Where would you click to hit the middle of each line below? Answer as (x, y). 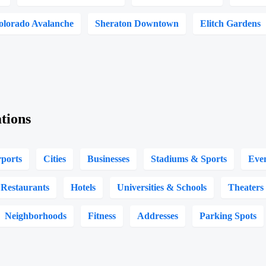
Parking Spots (228, 216)
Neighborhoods (36, 216)
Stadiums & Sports (189, 159)
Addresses (158, 216)
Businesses (109, 159)
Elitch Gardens (231, 23)
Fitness (102, 216)
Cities (55, 159)
